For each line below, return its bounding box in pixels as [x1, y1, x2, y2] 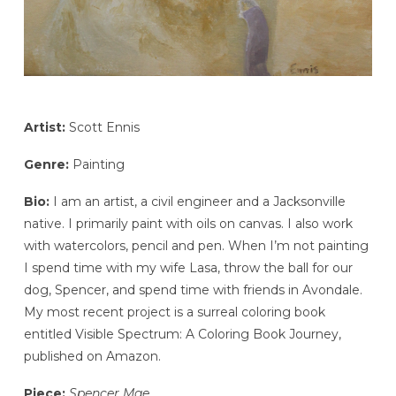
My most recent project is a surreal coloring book [23, 304, 325, 320]
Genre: [23, 156, 69, 173]
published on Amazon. [23, 348, 161, 364]
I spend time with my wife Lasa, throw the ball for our [23, 260, 353, 276]
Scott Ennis [65, 119, 140, 136]
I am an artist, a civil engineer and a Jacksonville [49, 194, 346, 209]
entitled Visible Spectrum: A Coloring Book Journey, [23, 326, 341, 342]
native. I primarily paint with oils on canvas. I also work [23, 216, 353, 232]
